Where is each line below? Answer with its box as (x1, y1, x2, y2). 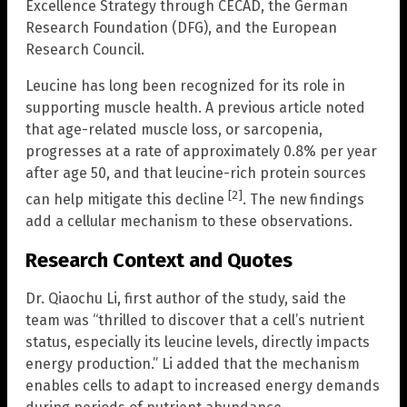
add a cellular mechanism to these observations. (25, 213, 352, 231)
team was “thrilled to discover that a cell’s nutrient (25, 311, 364, 329)
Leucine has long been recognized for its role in (25, 76, 345, 94)
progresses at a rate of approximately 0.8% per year (25, 142, 377, 160)
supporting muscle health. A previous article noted (25, 98, 365, 116)
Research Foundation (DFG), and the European (25, 18, 337, 36)
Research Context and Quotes (25, 247, 293, 273)
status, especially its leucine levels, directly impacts (25, 333, 370, 351)
